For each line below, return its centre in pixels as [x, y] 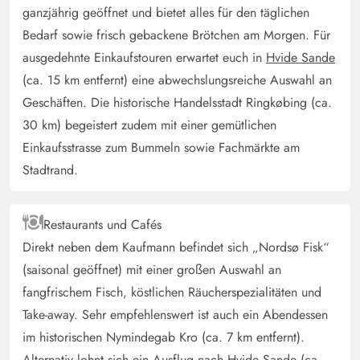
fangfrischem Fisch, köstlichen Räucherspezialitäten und [172, 292]
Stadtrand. [50, 170]
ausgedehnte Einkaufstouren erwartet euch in [144, 58]
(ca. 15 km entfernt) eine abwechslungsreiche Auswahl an [177, 80]
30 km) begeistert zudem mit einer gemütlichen [149, 125]
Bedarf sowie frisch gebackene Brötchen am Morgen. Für [176, 35]
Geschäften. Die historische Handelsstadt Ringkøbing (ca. [177, 103]
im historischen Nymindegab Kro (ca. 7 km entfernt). [164, 337]
